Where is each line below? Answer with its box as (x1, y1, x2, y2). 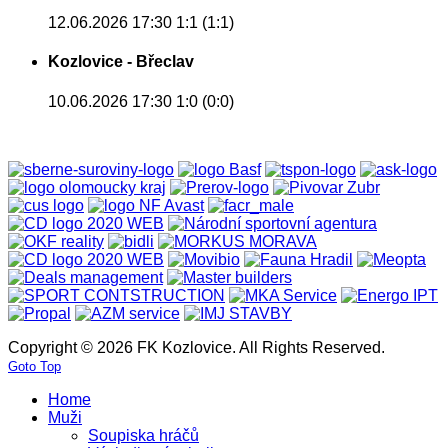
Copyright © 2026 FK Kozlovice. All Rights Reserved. (8, 338, 385, 356)
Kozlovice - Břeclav (48, 53, 194, 71)
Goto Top (8, 358, 61, 374)
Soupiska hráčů (88, 426, 199, 444)
